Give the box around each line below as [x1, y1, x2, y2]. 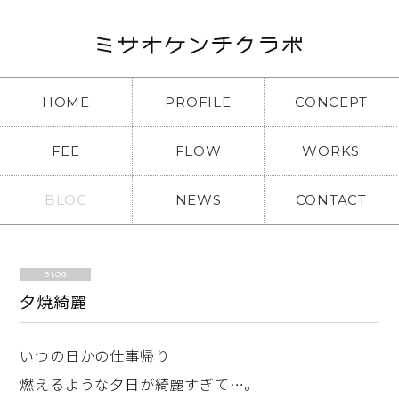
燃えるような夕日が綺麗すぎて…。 [20, 373, 260, 395]
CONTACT [295, 191, 367, 208]
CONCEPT [295, 94, 368, 110]
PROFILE [165, 94, 232, 110]
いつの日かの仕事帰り [20, 345, 170, 366]
